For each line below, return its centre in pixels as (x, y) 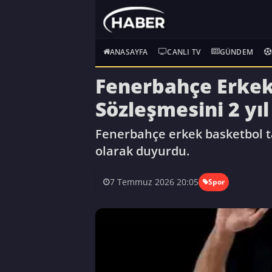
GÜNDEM (236, 52)
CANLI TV (184, 52)
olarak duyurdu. (143, 151)
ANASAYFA (129, 52)
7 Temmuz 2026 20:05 (154, 182)
